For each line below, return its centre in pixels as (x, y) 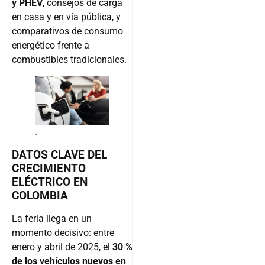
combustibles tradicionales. (69, 60)
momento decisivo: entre (63, 233)
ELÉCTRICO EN (50, 182)
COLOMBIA (40, 196)
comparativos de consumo (67, 31)
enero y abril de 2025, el (62, 247)
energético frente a (51, 46)
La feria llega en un (52, 219)
